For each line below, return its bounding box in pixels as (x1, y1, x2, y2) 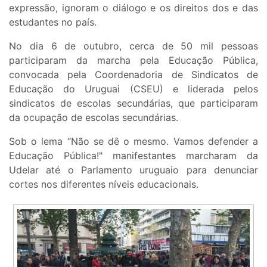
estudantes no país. (9, 15, 97, 28)
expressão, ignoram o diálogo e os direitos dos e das (9, 1, 258, 14)
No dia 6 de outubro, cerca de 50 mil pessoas (9, 39, 258, 52)
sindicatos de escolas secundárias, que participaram (9, 97, 258, 109)
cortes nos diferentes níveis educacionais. (9, 178, 198, 190)
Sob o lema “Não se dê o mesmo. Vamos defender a (9, 135, 258, 147)
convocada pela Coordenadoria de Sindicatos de (9, 68, 258, 80)
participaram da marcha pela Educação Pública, (9, 54, 258, 66)
